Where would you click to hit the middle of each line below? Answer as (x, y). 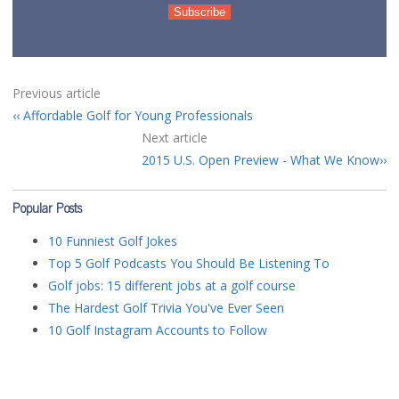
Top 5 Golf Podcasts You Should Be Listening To (189, 263)
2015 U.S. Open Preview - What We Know (261, 160)
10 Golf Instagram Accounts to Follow (158, 330)
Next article (175, 138)
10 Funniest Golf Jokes (113, 241)
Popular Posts (47, 210)
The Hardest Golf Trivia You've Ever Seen (166, 308)
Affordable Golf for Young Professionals (136, 115)
